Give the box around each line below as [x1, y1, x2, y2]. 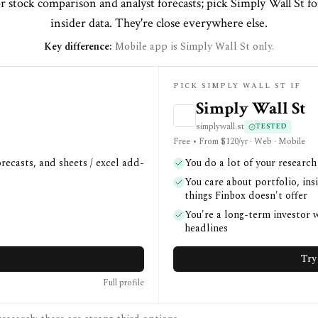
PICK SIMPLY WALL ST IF [173, 80, 301, 92]
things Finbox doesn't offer [185, 188, 307, 203]
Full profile [103, 276, 144, 290]
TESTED [256, 121, 287, 132]
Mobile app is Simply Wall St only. [115, 39, 274, 54]
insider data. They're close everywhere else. [50, 15, 268, 31]
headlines [185, 221, 228, 236]
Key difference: [44, 39, 112, 54]
